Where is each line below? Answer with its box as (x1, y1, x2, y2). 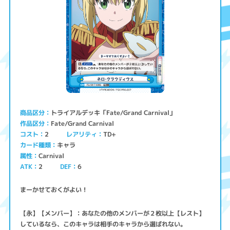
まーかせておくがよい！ (20, 185, 88, 195)
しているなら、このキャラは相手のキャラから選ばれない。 (20, 219, 187, 228)
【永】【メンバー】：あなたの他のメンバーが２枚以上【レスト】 (20, 208, 205, 218)
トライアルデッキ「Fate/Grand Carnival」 (51, 108, 178, 117)
